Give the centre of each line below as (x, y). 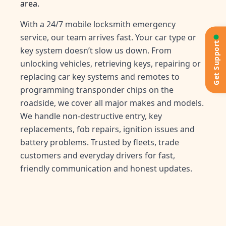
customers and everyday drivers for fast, (98, 156)
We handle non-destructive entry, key (91, 116)
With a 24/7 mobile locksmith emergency (98, 24)
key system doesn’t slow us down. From (96, 51)
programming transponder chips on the (97, 90)
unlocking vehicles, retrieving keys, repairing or (110, 64)
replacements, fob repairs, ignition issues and (107, 129)
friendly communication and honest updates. (106, 169)
